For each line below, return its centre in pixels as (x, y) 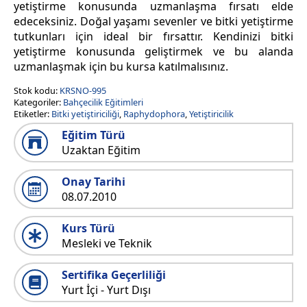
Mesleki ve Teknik (107, 244)
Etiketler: (33, 114)
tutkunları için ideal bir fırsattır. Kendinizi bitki (153, 37)
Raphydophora (154, 114)
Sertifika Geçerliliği (114, 275)
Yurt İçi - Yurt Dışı (106, 290)
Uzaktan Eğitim (101, 150)
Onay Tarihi (94, 182)
